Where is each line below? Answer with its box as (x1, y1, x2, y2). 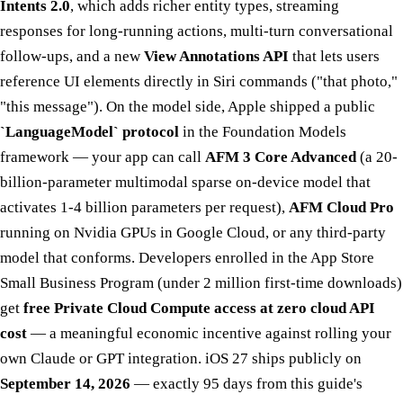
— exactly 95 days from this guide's (130, 374, 363, 392)
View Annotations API (144, 47, 289, 65)
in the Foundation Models (179, 122, 346, 140)
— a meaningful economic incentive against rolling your (27, 324, 391, 342)
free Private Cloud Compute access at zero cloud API (23, 299, 375, 317)
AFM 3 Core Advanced (205, 148, 356, 166)
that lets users (289, 47, 380, 65)
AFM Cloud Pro (289, 198, 394, 216)
